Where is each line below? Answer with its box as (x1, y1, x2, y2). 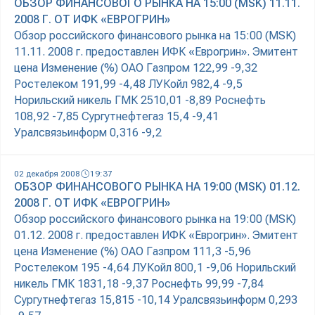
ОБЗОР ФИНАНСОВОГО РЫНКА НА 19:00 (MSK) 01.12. (14, 180, 300, 194)
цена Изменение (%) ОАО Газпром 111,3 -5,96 (14, 245, 251, 259)
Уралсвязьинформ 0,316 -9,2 (14, 126, 162, 140)
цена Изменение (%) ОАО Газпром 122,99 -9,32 (14, 61, 257, 75)
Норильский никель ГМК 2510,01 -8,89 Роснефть (14, 94, 266, 108)
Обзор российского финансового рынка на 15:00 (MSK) (14, 29, 296, 43)
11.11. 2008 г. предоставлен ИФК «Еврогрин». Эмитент (14, 45, 298, 59)
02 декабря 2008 (14, 169, 80, 179)
